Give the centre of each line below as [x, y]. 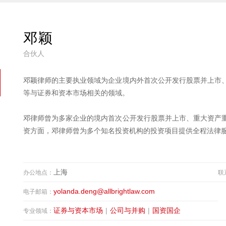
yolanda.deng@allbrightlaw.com [104, 191]
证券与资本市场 [78, 210]
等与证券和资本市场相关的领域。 [76, 93]
